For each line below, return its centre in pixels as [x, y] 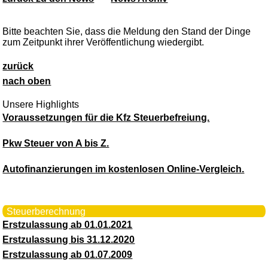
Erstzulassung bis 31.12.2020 [69, 239]
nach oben [27, 81]
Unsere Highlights [41, 104]
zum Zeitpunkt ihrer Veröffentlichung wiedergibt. [103, 42]
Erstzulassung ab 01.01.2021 [68, 224]
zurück [18, 66]
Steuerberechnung [46, 211]
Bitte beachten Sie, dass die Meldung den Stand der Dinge [127, 31]
